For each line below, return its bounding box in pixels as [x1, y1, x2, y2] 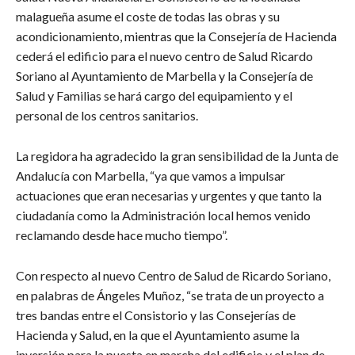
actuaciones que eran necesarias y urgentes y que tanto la [16, 187, 322, 203]
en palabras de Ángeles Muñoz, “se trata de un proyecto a [16, 287, 324, 303]
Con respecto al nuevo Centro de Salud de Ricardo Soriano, [16, 267, 330, 283]
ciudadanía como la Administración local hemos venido [16, 207, 311, 223]
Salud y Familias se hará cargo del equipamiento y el [16, 87, 292, 103]
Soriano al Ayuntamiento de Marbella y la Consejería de [16, 67, 313, 83]
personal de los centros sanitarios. [16, 107, 198, 123]
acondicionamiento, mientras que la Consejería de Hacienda [16, 28, 337, 44]
